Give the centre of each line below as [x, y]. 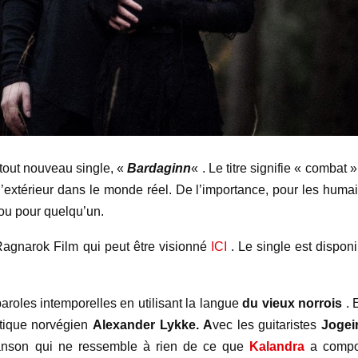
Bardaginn [159, 168]
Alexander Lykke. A [153, 324]
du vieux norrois [292, 303]
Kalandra [276, 346]
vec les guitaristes [267, 324]
